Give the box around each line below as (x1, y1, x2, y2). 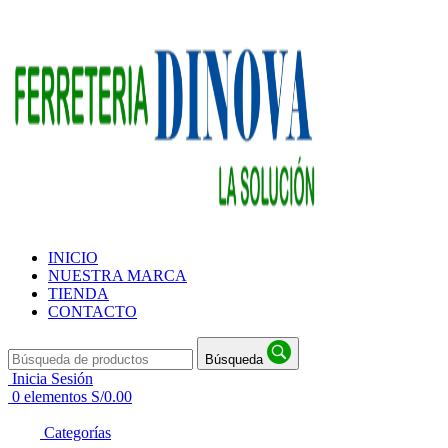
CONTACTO (48, 302, 137, 320)
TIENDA (48, 284, 109, 302)
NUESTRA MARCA (48, 266, 187, 284)
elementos (24, 387, 87, 405)
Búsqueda (205, 351, 267, 367)
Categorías (44, 423, 111, 441)
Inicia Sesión (12, 369, 93, 387)
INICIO (48, 248, 98, 266)
